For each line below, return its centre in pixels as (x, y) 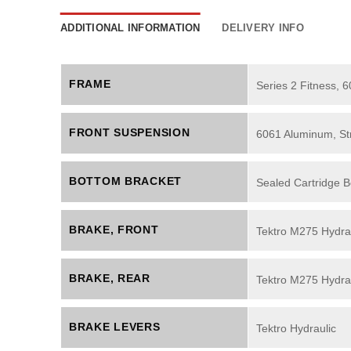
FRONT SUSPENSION (130, 133)
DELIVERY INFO (263, 28)
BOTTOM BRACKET (126, 181)
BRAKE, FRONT (114, 230)
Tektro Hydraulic (296, 328)
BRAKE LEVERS (115, 327)
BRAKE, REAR (110, 279)
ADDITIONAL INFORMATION (130, 28)
